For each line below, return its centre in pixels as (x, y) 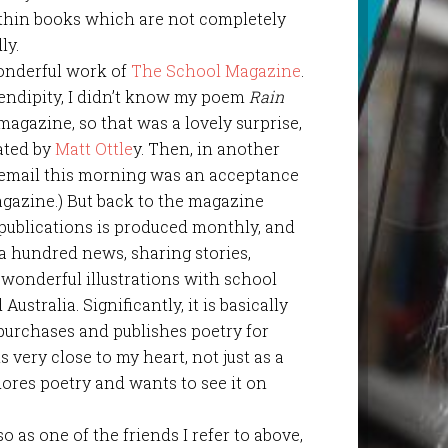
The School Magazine (216, 70)
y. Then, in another (207, 148)
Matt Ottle (94, 148)
